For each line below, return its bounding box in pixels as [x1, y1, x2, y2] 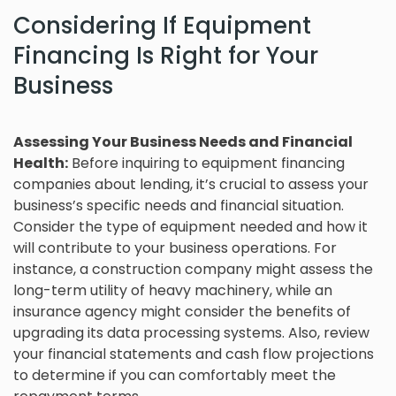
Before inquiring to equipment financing [68, 153, 345, 174]
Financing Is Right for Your [13, 40, 318, 72]
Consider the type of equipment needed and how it [13, 217, 368, 238]
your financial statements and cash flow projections [13, 344, 374, 365]
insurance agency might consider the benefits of [13, 301, 351, 323]
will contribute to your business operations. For [13, 238, 337, 259]
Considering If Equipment [13, 10, 311, 42]
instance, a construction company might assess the [13, 259, 373, 280]
